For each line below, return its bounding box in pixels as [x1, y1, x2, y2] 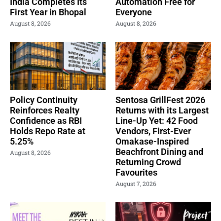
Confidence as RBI [10, 115, 82, 126]
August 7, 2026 [115, 179, 156, 187]
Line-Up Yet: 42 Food [115, 115, 198, 126]
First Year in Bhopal [10, 6, 86, 17]
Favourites [115, 167, 157, 178]
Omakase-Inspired [115, 136, 189, 147]
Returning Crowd [115, 156, 181, 167]
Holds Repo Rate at [10, 125, 85, 136]
